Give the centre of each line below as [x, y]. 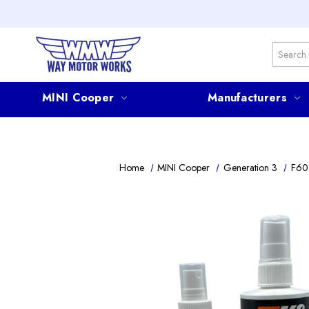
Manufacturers [247, 97]
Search [286, 49]
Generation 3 [251, 167]
